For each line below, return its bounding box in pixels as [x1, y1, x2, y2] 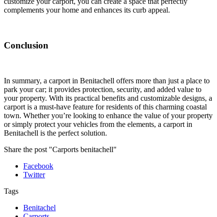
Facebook [23, 161, 53, 170]
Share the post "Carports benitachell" [4, 145, 117, 154]
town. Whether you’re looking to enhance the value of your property [4, 111, 213, 120]
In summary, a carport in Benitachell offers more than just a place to [4, 76, 210, 85]
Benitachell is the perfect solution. [4, 128, 107, 137]
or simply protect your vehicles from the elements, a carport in [4, 120, 192, 128]
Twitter [23, 170, 45, 179]
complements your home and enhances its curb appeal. [4, 6, 170, 15]
